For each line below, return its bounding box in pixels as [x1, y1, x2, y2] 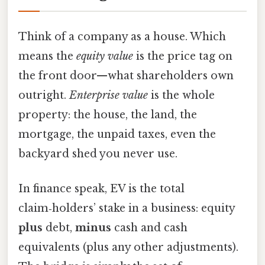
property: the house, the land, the [18, 108, 197, 122]
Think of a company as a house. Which [18, 30, 226, 44]
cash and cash [111, 221, 188, 235]
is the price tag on [133, 50, 232, 63]
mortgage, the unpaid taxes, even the [18, 128, 216, 141]
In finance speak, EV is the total [18, 182, 185, 196]
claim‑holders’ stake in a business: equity [18, 202, 235, 215]
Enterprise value [69, 89, 148, 102]
